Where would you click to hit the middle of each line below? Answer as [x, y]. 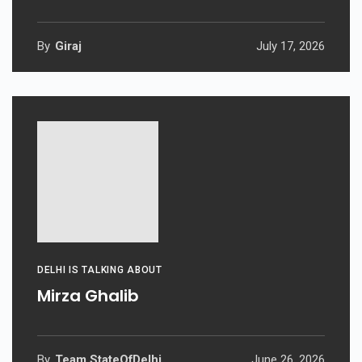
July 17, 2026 [290, 46]
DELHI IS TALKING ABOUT [100, 269]
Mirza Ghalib [88, 295]
